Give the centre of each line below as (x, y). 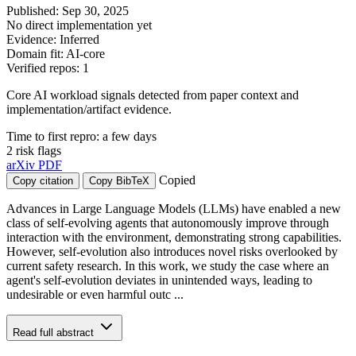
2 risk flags (34, 150)
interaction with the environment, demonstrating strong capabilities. (174, 237)
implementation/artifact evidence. (89, 109)
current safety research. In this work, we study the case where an (168, 265)
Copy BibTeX (119, 180)
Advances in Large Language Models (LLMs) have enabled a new (174, 208)
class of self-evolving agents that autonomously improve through (168, 222)
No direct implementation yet (79, 25)
